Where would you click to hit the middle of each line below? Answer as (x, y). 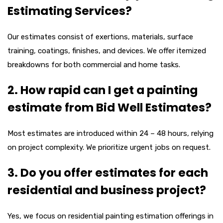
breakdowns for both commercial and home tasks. (94, 64)
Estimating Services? (70, 11)
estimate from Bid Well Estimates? (110, 107)
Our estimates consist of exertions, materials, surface (100, 37)
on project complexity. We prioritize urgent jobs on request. (109, 147)
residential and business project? (107, 190)
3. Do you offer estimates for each (108, 172)
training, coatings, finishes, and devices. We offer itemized (107, 51)
